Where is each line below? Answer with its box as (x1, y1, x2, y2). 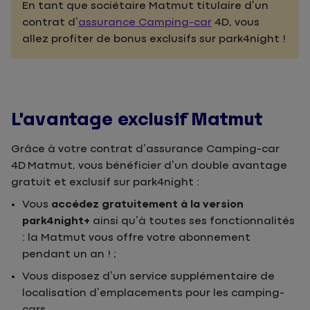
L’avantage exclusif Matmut (11, 109, 262, 130)
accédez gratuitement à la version (51, 199, 244, 211)
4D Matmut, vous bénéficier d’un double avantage (11, 160, 287, 172)
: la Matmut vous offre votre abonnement (22, 232, 250, 244)
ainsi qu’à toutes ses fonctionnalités (90, 215, 295, 228)
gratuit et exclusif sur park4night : (11, 176, 199, 189)
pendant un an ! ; (22, 248, 116, 261)
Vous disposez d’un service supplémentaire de (22, 271, 275, 283)
